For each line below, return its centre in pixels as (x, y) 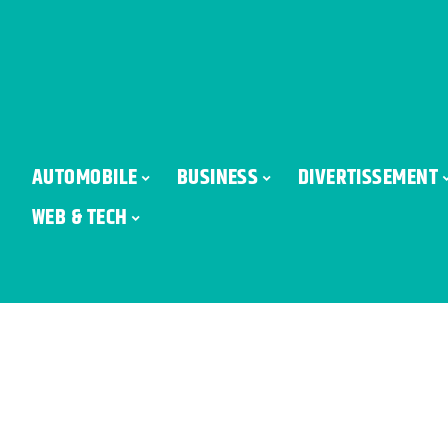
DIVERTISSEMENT (368, 177)
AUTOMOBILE (85, 177)
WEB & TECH (80, 217)
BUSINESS (217, 177)
